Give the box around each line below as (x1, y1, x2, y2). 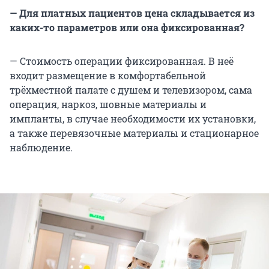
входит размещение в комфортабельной (10, 69, 206, 82)
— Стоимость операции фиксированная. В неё (10, 55, 234, 68)
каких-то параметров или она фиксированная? (10, 21, 244, 34)
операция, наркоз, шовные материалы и (10, 98, 207, 111)
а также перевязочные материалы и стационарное (10, 127, 259, 140)
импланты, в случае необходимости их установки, (10, 112, 256, 125)
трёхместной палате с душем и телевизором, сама (10, 83, 252, 97)
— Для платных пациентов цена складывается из (10, 7, 255, 20)
